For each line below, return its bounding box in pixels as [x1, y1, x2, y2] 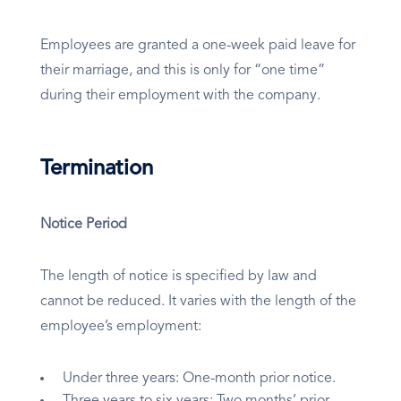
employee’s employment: [40, 320, 205, 335]
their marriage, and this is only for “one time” [40, 64, 325, 79]
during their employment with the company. [40, 89, 324, 104]
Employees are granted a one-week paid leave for [40, 38, 355, 54]
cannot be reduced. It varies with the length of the [40, 294, 356, 310]
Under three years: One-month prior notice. [63, 371, 343, 387]
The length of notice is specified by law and [40, 269, 317, 285]
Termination [40, 158, 153, 181]
